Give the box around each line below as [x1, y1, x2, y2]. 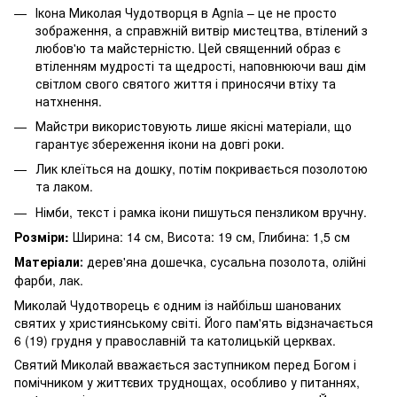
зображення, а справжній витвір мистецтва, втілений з [35, 20, 368, 39]
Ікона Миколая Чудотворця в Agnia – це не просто [35, 3, 337, 21]
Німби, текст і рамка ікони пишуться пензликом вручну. [35, 202, 367, 221]
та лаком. [35, 177, 93, 196]
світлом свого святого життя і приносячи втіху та [35, 74, 336, 92]
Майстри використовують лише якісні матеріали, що [35, 116, 352, 135]
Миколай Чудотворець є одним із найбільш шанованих [14, 296, 341, 315]
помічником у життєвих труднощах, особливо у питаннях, [14, 373, 360, 392]
